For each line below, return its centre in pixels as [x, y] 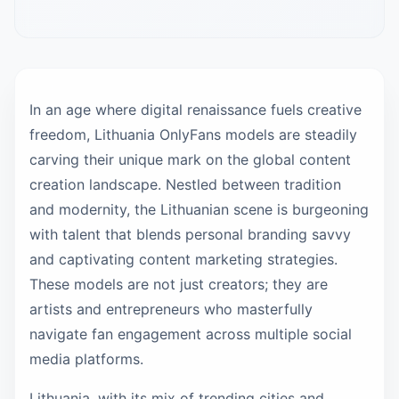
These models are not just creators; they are [179, 284]
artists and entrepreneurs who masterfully [171, 309]
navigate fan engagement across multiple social [191, 334]
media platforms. [86, 359]
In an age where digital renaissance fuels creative [195, 110]
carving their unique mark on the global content [190, 159]
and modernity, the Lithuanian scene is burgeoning [199, 209]
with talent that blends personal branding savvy [190, 234]
